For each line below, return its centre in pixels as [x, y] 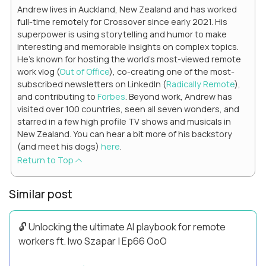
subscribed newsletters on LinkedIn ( [92, 84]
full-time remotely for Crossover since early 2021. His [122, 22]
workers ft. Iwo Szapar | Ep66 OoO [93, 241]
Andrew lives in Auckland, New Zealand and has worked [127, 9]
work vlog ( [38, 72]
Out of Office [84, 72]
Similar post [41, 194]
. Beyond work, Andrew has [179, 97]
